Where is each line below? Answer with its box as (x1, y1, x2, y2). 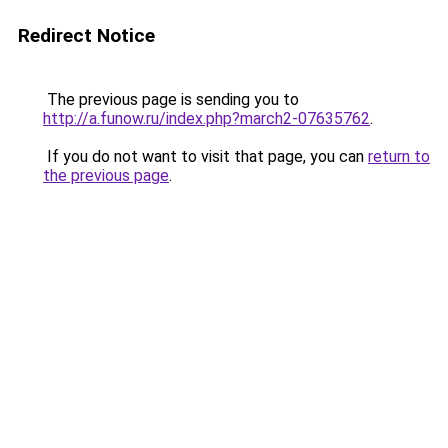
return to (368, 147, 430, 166)
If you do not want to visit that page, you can (43, 147, 368, 166)
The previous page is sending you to (43, 90, 299, 109)
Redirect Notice (18, 24, 155, 47)
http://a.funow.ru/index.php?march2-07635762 (43, 109, 370, 128)
